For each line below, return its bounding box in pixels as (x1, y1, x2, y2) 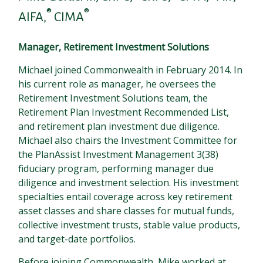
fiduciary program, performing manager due (18, 162, 214, 175)
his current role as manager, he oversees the (18, 77, 217, 90)
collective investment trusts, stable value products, (18, 218, 241, 231)
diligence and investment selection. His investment (18, 176, 240, 189)
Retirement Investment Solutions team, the (18, 92, 208, 104)
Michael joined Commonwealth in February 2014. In (18, 63, 243, 76)
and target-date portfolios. (18, 232, 136, 245)
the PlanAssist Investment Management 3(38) (18, 148, 219, 161)
